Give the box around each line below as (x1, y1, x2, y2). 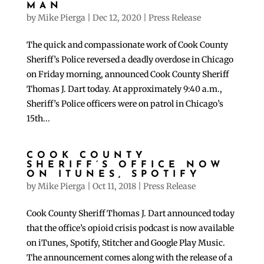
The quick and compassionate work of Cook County (26, 39, 228, 51)
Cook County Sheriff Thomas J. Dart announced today (26, 208, 235, 219)
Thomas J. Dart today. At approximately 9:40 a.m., (26, 84, 222, 95)
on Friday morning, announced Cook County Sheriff (26, 69, 229, 80)
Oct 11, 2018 (92, 181, 136, 192)
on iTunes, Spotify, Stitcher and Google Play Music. (26, 237, 225, 249)
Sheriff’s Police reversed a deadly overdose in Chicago (26, 54, 233, 65)
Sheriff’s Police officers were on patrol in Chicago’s (26, 98, 223, 110)
